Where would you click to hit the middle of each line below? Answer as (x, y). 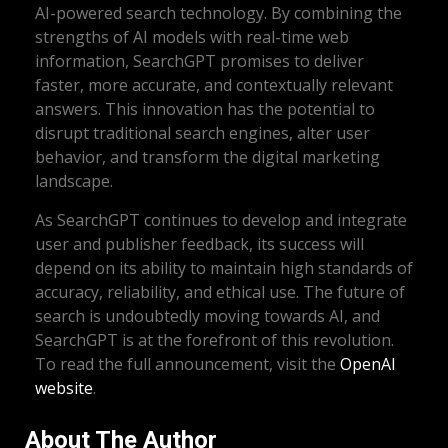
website (64, 388)
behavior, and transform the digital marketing (207, 157)
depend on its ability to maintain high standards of (224, 268)
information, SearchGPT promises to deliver (199, 61)
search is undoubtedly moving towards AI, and (207, 316)
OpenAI (368, 364)
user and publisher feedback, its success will (199, 244)
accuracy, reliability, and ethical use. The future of (220, 292)
